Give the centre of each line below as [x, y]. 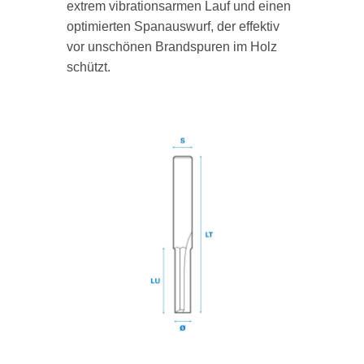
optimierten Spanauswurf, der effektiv [173, 27]
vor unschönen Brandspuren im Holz [171, 47]
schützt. [88, 67]
